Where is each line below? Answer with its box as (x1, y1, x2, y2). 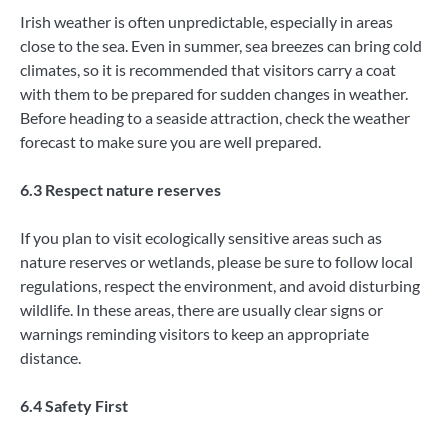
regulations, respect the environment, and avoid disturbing (20, 275, 420, 295)
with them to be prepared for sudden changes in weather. (20, 83, 408, 103)
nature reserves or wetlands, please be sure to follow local (20, 251, 413, 271)
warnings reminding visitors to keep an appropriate (20, 323, 369, 343)
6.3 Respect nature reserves (20, 179, 221, 199)
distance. (20, 347, 81, 367)
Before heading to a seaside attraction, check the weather (20, 107, 410, 127)
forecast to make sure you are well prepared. (20, 131, 321, 151)
